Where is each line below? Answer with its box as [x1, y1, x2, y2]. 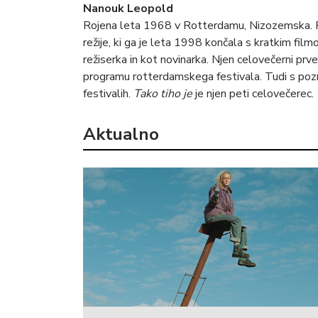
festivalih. [83, 85, 133, 102]
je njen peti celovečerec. [192, 85, 314, 102]
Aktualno [83, 122, 159, 146]
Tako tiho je [133, 85, 192, 102]
